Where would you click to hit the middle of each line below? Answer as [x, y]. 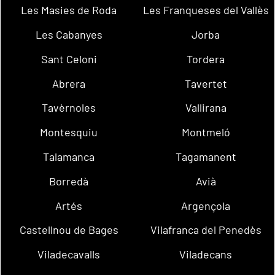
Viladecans [206, 254]
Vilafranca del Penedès [206, 230]
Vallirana [206, 108]
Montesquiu [69, 132]
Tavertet [206, 83]
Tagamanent [206, 156]
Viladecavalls [69, 254]
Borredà [69, 181]
